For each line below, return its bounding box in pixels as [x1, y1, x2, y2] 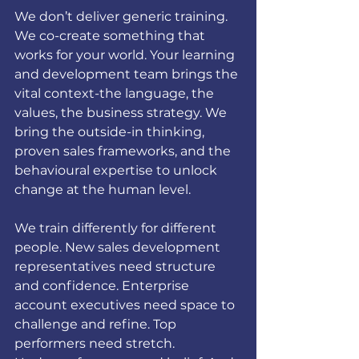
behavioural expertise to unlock [14, 163, 220, 178]
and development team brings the [14, 67, 241, 82]
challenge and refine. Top [14, 317, 179, 332]
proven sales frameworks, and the [14, 143, 234, 159]
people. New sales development [14, 240, 224, 255]
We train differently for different [14, 220, 220, 236]
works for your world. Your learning [14, 47, 238, 63]
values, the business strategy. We [14, 105, 230, 120]
